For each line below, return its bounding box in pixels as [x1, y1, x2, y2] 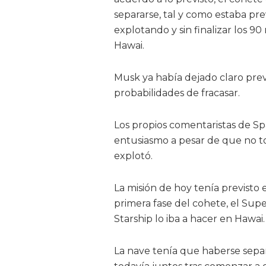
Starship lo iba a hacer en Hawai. [114, 213, 265, 224]
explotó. [114, 150, 153, 161]
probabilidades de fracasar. [114, 87, 240, 99]
